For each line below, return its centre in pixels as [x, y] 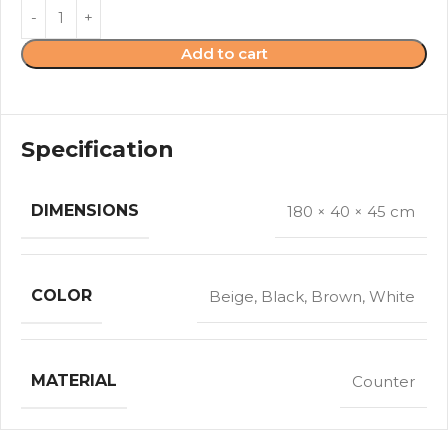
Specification [97, 149]
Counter [383, 381]
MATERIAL [74, 380]
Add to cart [224, 53]
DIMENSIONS [85, 210]
